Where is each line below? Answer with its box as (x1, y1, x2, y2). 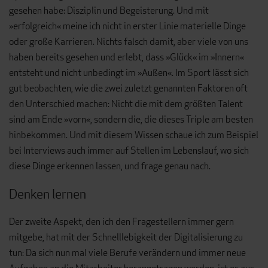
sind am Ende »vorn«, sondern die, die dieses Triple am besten (9, 113, 253, 126)
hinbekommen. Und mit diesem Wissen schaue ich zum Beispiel (9, 129, 258, 142)
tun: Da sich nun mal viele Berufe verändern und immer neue (9, 246, 246, 260)
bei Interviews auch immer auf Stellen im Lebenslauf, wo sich (9, 144, 249, 157)
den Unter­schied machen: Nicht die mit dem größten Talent (9, 98, 243, 111)
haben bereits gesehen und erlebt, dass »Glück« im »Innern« (9, 51, 244, 64)
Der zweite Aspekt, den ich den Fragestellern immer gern (9, 215, 234, 229)
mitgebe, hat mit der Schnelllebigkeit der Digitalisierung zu (9, 231, 243, 244)
